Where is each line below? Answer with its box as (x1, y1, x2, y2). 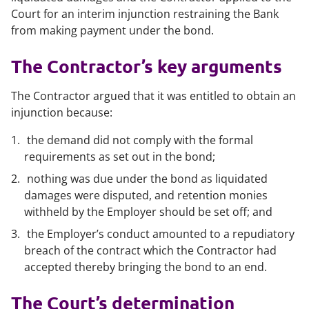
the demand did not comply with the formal (26, 132, 253, 148)
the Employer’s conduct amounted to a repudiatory (26, 226, 295, 241)
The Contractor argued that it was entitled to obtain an (11, 88, 296, 103)
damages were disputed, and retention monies (24, 188, 268, 203)
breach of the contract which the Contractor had (24, 243, 277, 258)
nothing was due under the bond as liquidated (26, 171, 268, 186)
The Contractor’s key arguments (11, 54, 282, 77)
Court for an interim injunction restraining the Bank (11, 6, 279, 21)
